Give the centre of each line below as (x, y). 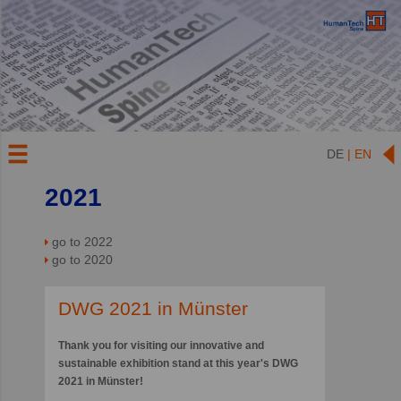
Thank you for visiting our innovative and (161, 346)
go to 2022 (82, 242)
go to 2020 (82, 260)
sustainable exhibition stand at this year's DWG (178, 364)
